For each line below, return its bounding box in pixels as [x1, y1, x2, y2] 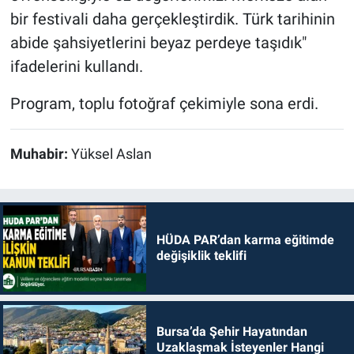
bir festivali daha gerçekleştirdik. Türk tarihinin [9, 9, 335, 29]
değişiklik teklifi [156, 248, 247, 264]
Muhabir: [9, 146, 71, 163]
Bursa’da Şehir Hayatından [156, 323, 307, 339]
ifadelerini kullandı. [9, 57, 143, 77]
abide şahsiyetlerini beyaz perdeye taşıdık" [9, 33, 307, 53]
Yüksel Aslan [70, 146, 152, 163]
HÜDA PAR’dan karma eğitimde [156, 232, 334, 248]
